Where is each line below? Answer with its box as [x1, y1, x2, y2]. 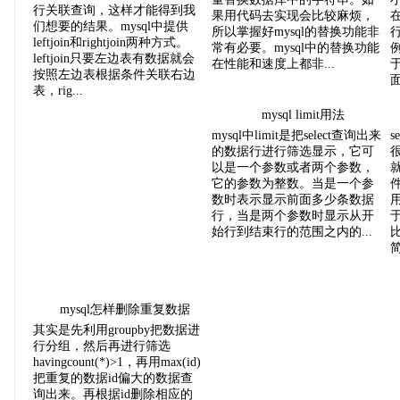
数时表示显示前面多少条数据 [212, 193, 374, 206]
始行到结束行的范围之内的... [212, 225, 372, 238]
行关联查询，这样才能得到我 [33, 4, 196, 17]
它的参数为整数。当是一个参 [212, 177, 374, 190]
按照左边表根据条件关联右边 [33, 68, 196, 81]
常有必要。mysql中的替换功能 [212, 41, 379, 54]
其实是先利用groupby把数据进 [33, 323, 200, 337]
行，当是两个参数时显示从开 [212, 209, 374, 222]
